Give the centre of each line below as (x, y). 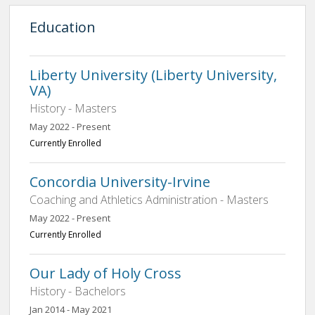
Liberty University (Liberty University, (153, 75)
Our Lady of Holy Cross (105, 273)
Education (63, 27)
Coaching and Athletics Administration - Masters (149, 200)
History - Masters (73, 108)
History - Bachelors (78, 291)
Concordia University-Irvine (120, 182)
